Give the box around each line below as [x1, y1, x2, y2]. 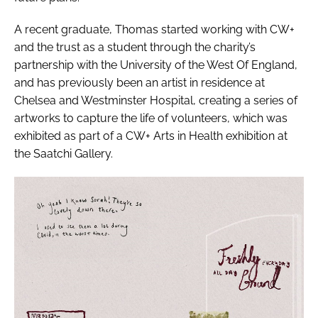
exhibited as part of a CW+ [14, 128, 153, 143]
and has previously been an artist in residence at [14, 75, 265, 89]
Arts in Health [153, 128, 223, 143]
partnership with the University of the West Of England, [14, 57, 297, 72]
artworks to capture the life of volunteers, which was [14, 111, 287, 125]
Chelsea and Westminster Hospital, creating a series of [14, 93, 297, 107]
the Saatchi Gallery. [14, 146, 113, 160]
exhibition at [223, 128, 287, 143]
